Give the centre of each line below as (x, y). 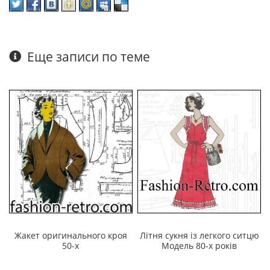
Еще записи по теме (89, 57)
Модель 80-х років (199, 245)
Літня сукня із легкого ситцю (199, 235)
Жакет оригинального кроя (71, 235)
